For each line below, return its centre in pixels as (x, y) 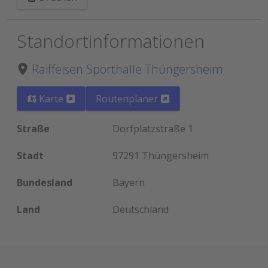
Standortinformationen (111, 41)
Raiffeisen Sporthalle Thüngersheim (127, 69)
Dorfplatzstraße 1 (153, 129)
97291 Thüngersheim (161, 156)
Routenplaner (128, 98)
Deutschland (141, 209)
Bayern (129, 182)
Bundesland (45, 182)
